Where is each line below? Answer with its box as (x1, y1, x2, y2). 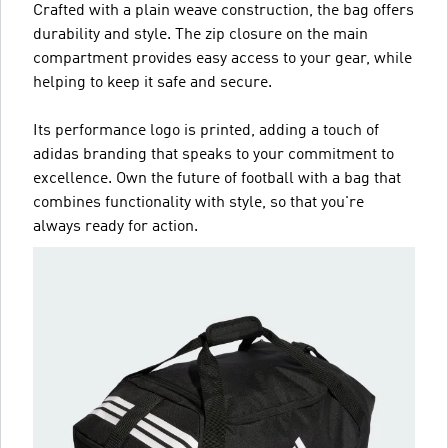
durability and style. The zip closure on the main (33, 27, 368, 43)
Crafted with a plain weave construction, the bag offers (33, 3, 414, 19)
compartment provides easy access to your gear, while (33, 51, 412, 67)
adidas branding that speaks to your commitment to (33, 147, 394, 163)
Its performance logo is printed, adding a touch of (33, 123, 379, 139)
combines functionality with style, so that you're (33, 195, 364, 211)
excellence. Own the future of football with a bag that (33, 171, 401, 187)
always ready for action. (33, 219, 198, 235)
